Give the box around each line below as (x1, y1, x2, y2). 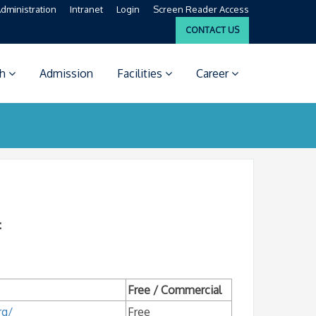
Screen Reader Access (153, 4, 249, 15)
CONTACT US (186, 25, 239, 35)
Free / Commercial (127, 283, 221, 297)
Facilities (117, 66, 165, 80)
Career (196, 66, 231, 80)
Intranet (70, 4, 103, 15)
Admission (39, 66, 93, 80)
